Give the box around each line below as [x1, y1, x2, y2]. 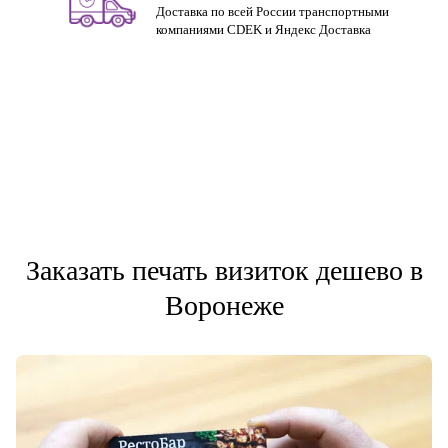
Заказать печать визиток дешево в [25, 255, 423, 286]
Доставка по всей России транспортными [156, 4, 389, 19]
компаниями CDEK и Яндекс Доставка [156, 22, 371, 37]
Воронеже [164, 290, 284, 321]
